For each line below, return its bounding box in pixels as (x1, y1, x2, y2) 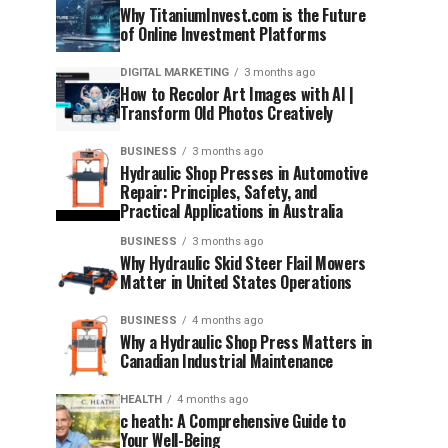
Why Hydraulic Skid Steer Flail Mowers (120, 251, 367, 275)
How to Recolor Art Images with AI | (120, 82, 354, 106)
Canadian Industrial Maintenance (120, 349, 334, 373)
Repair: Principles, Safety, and (120, 180, 318, 204)
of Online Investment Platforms (120, 22, 327, 46)
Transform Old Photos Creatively (120, 101, 334, 125)
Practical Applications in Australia (120, 199, 343, 223)
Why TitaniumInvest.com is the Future (120, 3, 366, 27)
